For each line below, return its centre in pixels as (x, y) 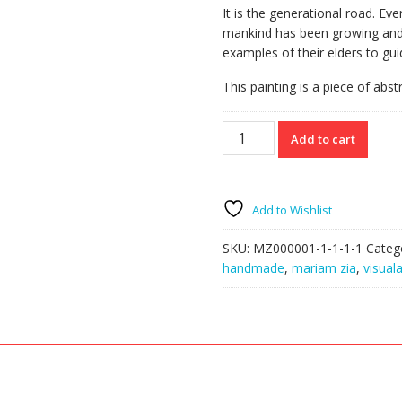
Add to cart (323, 139)
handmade (253, 268)
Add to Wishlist (292, 210)
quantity (245, 149)
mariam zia (324, 268)
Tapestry (247, 130)
